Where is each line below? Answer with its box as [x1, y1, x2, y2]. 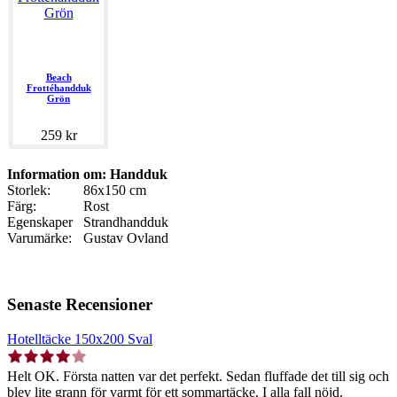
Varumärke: [7, 230, 72, 246]
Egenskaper [7, 214, 73, 230]
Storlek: [7, 183, 51, 198]
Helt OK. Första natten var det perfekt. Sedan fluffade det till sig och [7, 368, 389, 384]
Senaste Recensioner [7, 294, 152, 314]
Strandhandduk [83, 214, 168, 230]
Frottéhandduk [26, 82, 91, 94]
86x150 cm [83, 183, 146, 198]
